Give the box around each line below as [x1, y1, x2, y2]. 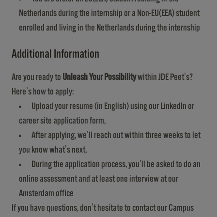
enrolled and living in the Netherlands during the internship [19, 23, 200, 32]
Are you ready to [12, 72, 62, 82]
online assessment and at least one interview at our [19, 174, 178, 184]
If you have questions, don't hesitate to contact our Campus [12, 203, 194, 213]
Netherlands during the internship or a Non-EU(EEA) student [19, 8, 200, 18]
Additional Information [12, 48, 99, 60]
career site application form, [19, 116, 106, 125]
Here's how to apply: [12, 87, 74, 96]
